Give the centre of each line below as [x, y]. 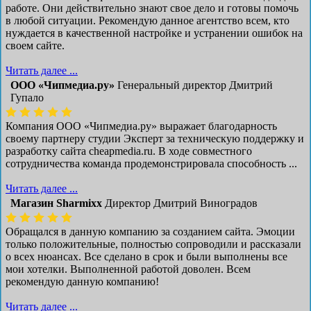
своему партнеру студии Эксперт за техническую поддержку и [155, 138]
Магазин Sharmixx [56, 203]
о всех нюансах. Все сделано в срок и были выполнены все [146, 256]
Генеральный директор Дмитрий [195, 85]
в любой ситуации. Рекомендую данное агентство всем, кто [148, 20]
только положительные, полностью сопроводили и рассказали [153, 244]
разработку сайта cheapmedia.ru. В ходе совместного [129, 151]
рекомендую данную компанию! [82, 281]
